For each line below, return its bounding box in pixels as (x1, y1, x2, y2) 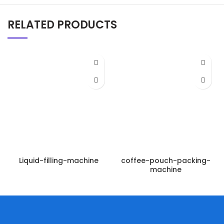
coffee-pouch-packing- (120, 155, 210, 165)
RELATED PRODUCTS (7, 17, 117, 32)
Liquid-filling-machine (18, 155, 98, 165)
